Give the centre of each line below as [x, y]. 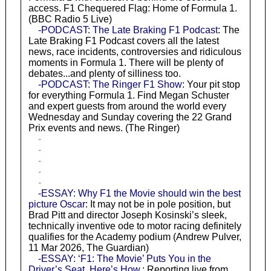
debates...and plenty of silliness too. [104, 73]
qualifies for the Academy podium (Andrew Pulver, [135, 237]
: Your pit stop [211, 84]
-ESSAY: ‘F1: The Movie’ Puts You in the [124, 258]
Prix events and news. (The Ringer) [104, 128]
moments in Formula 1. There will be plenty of [126, 62]
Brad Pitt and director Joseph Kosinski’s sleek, [127, 215]
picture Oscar [57, 204]
